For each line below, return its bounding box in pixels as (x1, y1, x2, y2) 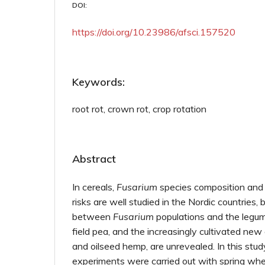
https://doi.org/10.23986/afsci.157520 (72, 26, 235, 38)
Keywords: (72, 75, 125, 89)
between (72, 211, 113, 222)
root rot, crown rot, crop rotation (72, 103, 206, 115)
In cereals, (72, 181, 117, 193)
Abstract (72, 152, 116, 166)
